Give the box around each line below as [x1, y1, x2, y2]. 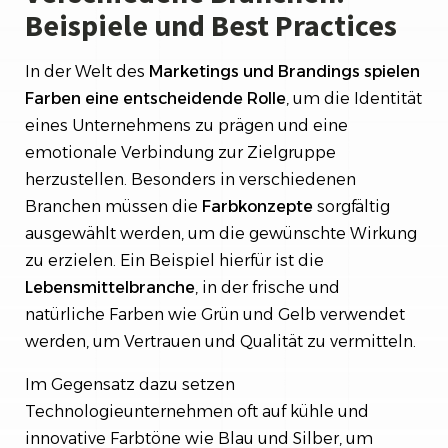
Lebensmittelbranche [25, 278, 195, 297]
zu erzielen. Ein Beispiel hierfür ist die [25, 251, 324, 270]
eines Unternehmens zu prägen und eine [25, 116, 348, 135]
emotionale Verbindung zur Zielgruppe [25, 143, 336, 162]
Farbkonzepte [202, 197, 313, 216]
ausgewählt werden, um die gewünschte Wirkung [25, 224, 417, 243]
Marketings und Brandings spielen [145, 62, 420, 81]
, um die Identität [286, 89, 422, 108]
